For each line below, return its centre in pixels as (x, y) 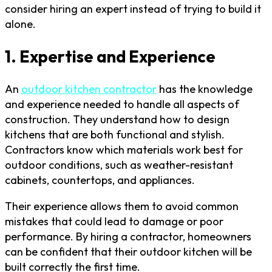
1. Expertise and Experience (110, 56)
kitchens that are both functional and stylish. (115, 135)
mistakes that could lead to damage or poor (114, 222)
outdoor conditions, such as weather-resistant (119, 165)
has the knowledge (205, 89)
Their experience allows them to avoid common (122, 206)
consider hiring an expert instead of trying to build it (133, 9)
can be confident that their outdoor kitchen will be (128, 252)
